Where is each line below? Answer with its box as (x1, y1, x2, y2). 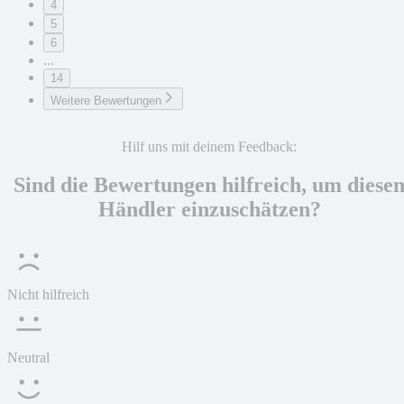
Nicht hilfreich (7, 287, 89, 303)
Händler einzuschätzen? (97, 197, 321, 222)
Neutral (7, 350, 50, 366)
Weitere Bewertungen (50, 94, 161, 108)
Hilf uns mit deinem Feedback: (122, 139, 297, 155)
